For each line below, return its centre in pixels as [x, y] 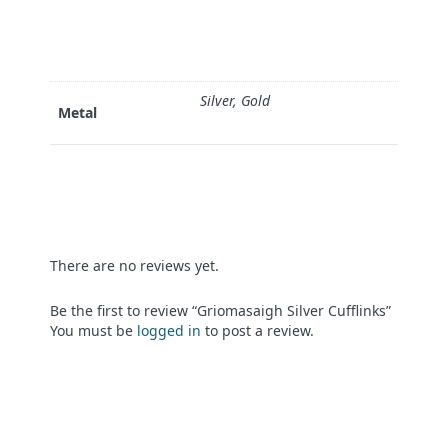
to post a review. [257, 330]
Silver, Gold [235, 100]
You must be [93, 330]
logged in [169, 330]
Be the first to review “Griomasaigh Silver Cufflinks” [220, 310]
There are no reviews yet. [134, 265]
